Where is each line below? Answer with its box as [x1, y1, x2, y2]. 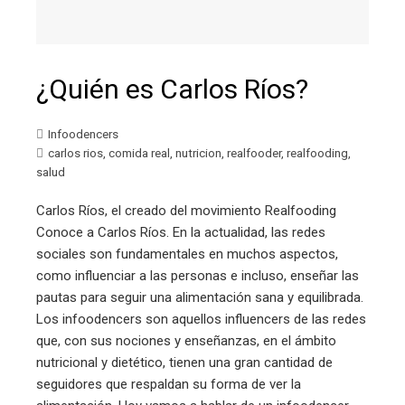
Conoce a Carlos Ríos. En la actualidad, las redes [36, 223, 325, 240]
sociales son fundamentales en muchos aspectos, [36, 245, 338, 262]
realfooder [227, 145, 281, 160]
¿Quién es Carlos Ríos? [36, 72, 308, 105]
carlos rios [48, 145, 103, 160]
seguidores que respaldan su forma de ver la [36, 375, 301, 392]
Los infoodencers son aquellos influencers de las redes [36, 310, 366, 327]
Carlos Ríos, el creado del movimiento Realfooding [36, 202, 336, 219]
